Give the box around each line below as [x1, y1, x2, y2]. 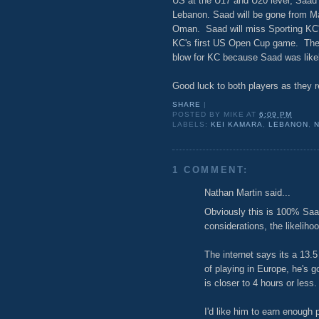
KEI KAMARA [211, 120, 263, 129]
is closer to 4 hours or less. [204, 277, 317, 288]
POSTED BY [172, 110, 224, 119]
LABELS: [172, 120, 211, 129]
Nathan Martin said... [204, 187, 291, 199]
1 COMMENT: [172, 164, 249, 176]
